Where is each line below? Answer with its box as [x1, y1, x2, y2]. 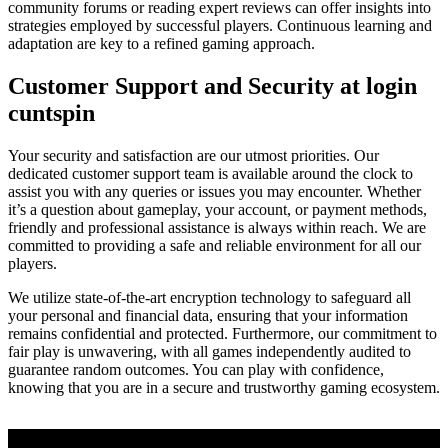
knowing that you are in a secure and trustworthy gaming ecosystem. [8, 379, 440, 397]
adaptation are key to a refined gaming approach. [8, 35, 315, 53]
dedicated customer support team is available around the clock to [8, 165, 413, 183]
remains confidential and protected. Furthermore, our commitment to [8, 325, 437, 343]
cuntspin [8, 100, 95, 127]
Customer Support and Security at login [8, 73, 417, 100]
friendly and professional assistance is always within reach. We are [8, 219, 426, 237]
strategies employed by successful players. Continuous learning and [8, 17, 432, 35]
